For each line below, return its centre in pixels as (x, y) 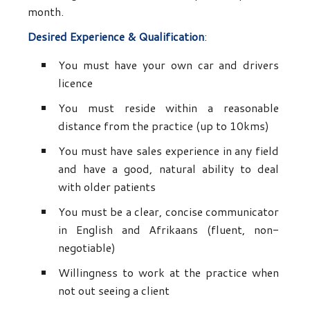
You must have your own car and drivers (168, 65)
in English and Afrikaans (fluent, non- (168, 230)
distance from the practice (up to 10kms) (164, 126)
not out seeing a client (114, 291)
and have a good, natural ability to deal (168, 169)
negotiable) (87, 248)
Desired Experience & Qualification (116, 37)
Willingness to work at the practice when (168, 273)
